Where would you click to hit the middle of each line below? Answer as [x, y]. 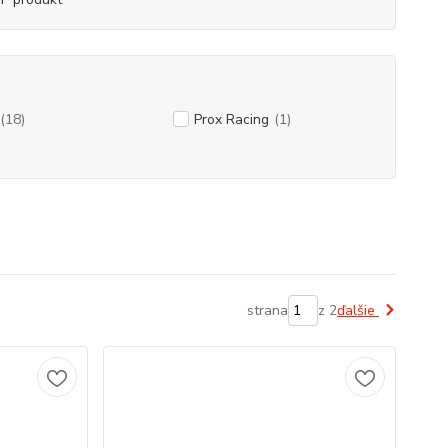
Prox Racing [231, 119]
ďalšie [357, 310]
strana [267, 310]
